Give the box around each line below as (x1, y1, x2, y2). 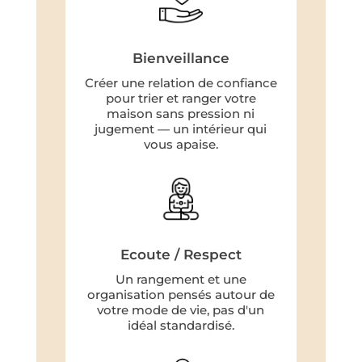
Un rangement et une (115, 271, 246, 287)
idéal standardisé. (127, 317, 234, 333)
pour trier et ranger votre (105, 90, 256, 106)
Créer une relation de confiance (84, 74, 277, 90)
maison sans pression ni (107, 105, 255, 121)
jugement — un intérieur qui (95, 120, 267, 137)
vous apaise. (143, 136, 218, 152)
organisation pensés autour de (86, 286, 275, 302)
